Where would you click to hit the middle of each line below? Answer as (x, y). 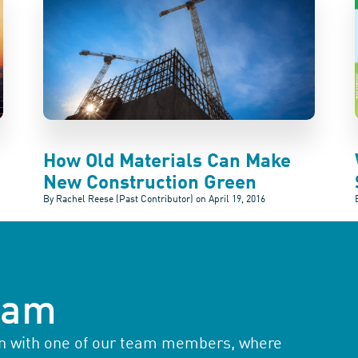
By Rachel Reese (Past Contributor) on (125, 199)
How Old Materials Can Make (167, 162)
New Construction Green (150, 183)
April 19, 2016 (237, 199)
